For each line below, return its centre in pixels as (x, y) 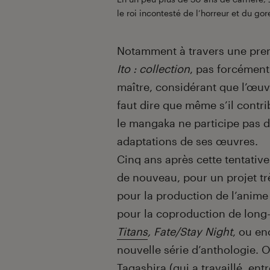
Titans (132, 231)
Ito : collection (153, 68)
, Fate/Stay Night (190, 231)
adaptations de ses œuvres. (187, 141)
